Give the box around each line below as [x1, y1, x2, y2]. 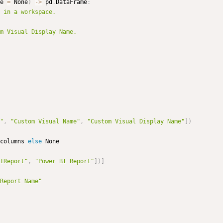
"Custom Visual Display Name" [87, 118, 185, 125]
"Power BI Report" [35, 158, 94, 165]
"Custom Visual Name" [10, 118, 80, 125]
